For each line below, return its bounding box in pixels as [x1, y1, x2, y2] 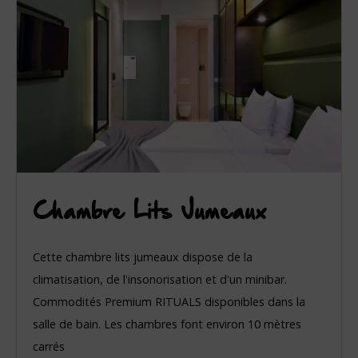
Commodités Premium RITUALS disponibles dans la [33, 293, 305, 309]
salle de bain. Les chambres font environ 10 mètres [33, 316, 301, 332]
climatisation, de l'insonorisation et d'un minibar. [33, 271, 287, 287]
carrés [33, 338, 65, 354]
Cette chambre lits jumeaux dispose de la [33, 249, 253, 265]
